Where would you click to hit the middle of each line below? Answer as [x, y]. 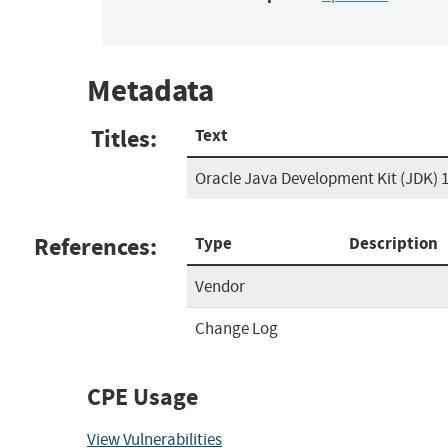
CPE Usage [142, 396]
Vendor [220, 286]
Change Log [236, 328]
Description [393, 243]
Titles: [124, 138]
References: [95, 246]
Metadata [150, 91]
